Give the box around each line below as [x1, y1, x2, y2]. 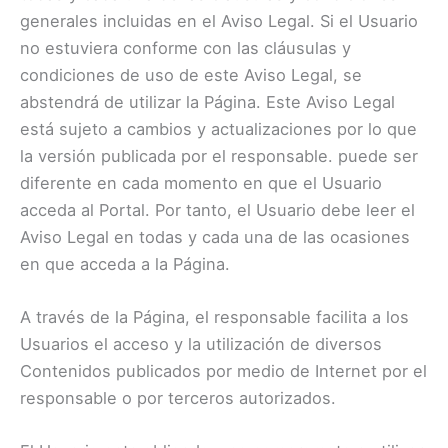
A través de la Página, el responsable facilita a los [20, 306, 409, 327]
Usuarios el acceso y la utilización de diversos [20, 333, 382, 354]
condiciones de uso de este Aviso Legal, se [20, 64, 362, 85]
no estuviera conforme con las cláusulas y [20, 37, 351, 58]
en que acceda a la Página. [20, 253, 230, 274]
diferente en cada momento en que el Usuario [20, 172, 382, 193]
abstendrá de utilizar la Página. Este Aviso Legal [20, 91, 395, 112]
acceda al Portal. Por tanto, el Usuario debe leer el [20, 199, 415, 220]
